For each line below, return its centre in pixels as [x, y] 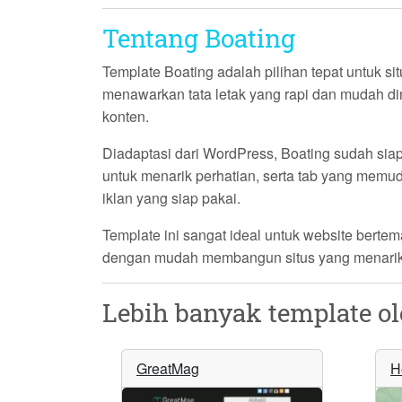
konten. [126, 117]
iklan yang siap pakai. [171, 198]
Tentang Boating [199, 39]
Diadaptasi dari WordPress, [192, 153]
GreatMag [168, 369]
